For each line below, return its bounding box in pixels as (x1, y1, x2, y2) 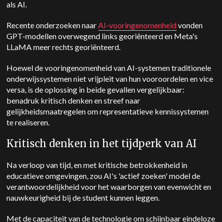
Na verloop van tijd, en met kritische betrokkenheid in (6, 160, 188, 170)
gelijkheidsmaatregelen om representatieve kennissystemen (6, 107, 209, 116)
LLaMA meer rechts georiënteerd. (6, 42, 122, 52)
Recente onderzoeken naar (6, 20, 99, 30)
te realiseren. (6, 117, 50, 127)
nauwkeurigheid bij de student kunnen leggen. (6, 193, 162, 203)
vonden (176, 20, 203, 30)
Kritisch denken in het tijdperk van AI (6, 137, 197, 150)
